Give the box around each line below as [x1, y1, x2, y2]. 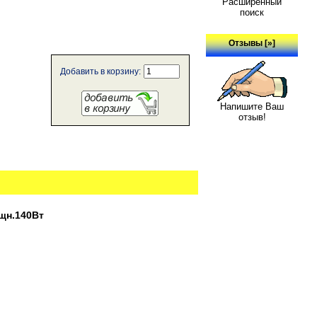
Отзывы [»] [229, 38, 276, 49]
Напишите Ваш [220, 100, 284, 112]
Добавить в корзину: [59, 67, 143, 77]
